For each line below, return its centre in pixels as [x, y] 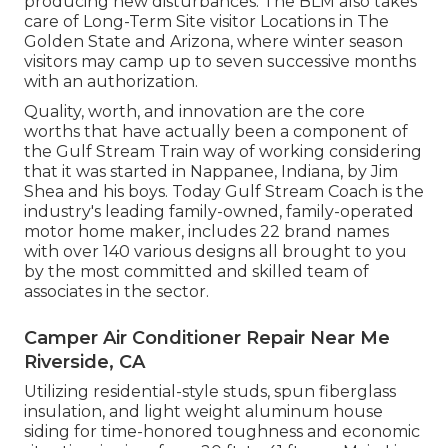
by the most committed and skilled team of [196, 271]
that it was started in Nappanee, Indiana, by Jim [211, 171]
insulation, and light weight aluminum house [203, 411]
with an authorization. [111, 81]
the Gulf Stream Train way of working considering [223, 151]
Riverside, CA [84, 361]
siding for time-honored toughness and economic [222, 431]
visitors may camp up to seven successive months [220, 61]
